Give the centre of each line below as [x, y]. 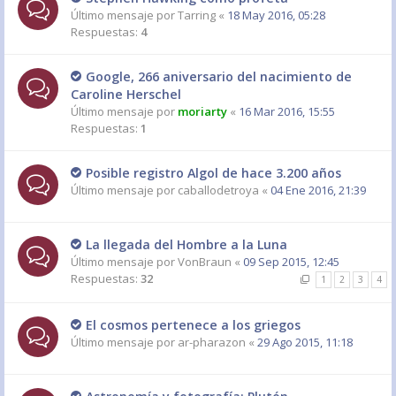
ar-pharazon [212, 342]
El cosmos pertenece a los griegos [193, 325]
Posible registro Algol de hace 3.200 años [213, 173]
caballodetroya [218, 190]
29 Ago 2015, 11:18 [305, 342]
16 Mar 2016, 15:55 [287, 111]
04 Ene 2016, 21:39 [318, 190]
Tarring [197, 15]
